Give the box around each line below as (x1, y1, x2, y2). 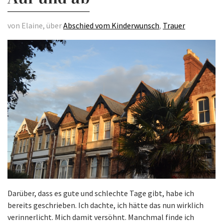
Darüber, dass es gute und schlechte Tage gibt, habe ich (7, 188, 194, 198)
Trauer (163, 20, 185, 30)
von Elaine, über (7, 20, 63, 30)
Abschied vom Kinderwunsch (63, 20, 159, 30)
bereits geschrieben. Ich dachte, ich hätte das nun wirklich (7, 200, 204, 210)
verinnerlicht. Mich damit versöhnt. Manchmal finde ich (7, 212, 194, 222)
